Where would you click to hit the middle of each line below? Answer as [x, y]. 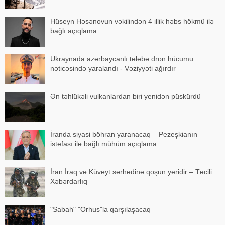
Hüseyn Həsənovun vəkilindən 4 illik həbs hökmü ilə [132, 21]
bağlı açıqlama [74, 30]
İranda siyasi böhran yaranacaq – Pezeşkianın [124, 134]
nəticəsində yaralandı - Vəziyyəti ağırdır [113, 68]
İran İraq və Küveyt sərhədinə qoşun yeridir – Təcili [131, 172]
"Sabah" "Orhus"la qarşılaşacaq [100, 209]
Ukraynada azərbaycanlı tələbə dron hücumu [122, 59]
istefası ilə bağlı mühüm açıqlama [103, 143]
